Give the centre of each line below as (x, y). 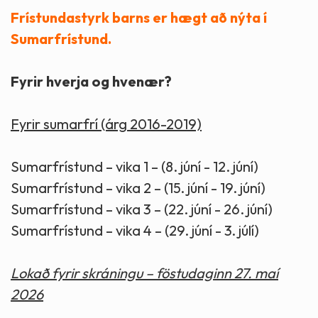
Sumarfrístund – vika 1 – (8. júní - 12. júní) (135, 166)
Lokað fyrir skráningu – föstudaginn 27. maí (144, 273)
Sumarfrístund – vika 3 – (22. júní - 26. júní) (142, 209)
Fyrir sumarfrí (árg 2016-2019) (106, 124)
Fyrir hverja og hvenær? (91, 81)
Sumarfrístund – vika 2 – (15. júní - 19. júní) (138, 187)
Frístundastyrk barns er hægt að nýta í (139, 17)
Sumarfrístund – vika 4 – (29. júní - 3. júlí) (135, 230)
